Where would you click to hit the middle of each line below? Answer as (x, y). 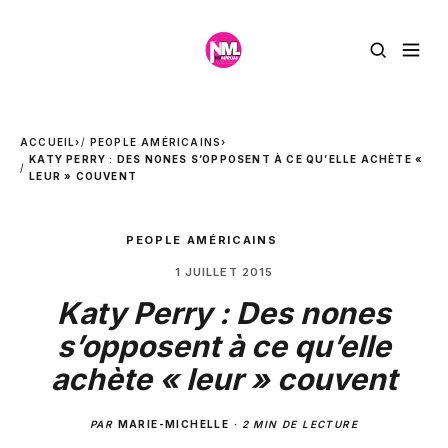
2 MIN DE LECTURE (299, 424)
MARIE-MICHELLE (173, 424)
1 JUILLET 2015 (224, 272)
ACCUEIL (48, 142)
